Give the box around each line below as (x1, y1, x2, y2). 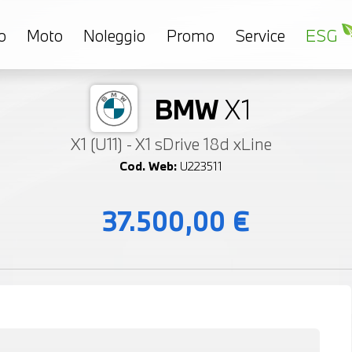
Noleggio (83, 24, 146, 46)
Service (234, 24, 285, 46)
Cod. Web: (119, 158, 177, 174)
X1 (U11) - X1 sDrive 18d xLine (70, 133, 272, 156)
